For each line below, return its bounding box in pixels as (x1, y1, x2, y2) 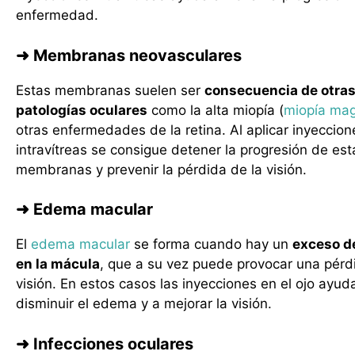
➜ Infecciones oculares (16, 334, 193, 353)
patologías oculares (16, 101, 147, 118)
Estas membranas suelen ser (16, 82, 204, 98)
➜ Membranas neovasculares (16, 45, 242, 65)
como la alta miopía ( (147, 101, 284, 118)
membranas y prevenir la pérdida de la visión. (16, 161, 307, 177)
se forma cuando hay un (130, 236, 292, 252)
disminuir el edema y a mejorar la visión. (16, 296, 272, 311)
